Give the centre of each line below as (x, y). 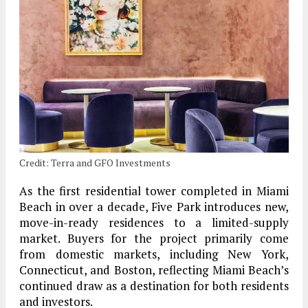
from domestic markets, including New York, (154, 254)
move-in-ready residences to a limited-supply (154, 223)
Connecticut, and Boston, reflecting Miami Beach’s (154, 270)
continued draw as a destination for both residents (154, 286)
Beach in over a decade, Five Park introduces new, (154, 207)
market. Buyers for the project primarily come (154, 239)
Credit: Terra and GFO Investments (95, 163)
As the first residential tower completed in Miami (154, 191)
